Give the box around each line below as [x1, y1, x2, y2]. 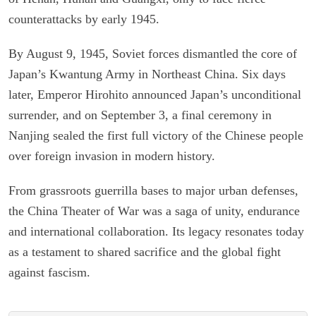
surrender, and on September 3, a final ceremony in [8, 107, 272, 122]
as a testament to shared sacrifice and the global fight [8, 244, 281, 259]
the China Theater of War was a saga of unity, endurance [8, 203, 300, 218]
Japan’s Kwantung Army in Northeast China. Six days [8, 66, 286, 81]
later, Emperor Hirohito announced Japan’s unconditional [8, 87, 301, 102]
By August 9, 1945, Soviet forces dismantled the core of [8, 46, 297, 61]
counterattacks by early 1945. [8, 11, 159, 26]
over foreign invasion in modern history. [8, 148, 215, 163]
